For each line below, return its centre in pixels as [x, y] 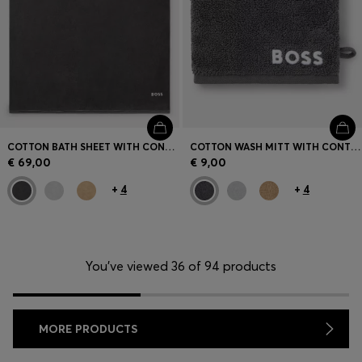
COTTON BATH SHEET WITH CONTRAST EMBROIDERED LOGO [170, 146]
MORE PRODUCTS [88, 328]
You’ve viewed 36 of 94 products [181, 265]
